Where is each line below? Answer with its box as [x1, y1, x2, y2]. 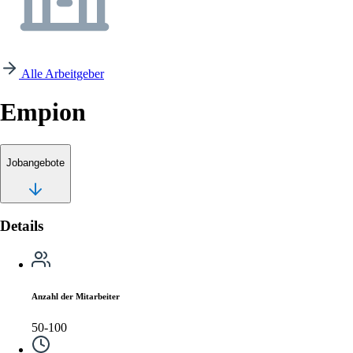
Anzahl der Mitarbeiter [32, 291, 120, 301]
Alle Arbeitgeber [21, 67, 104, 80]
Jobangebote [6, 157, 65, 169]
